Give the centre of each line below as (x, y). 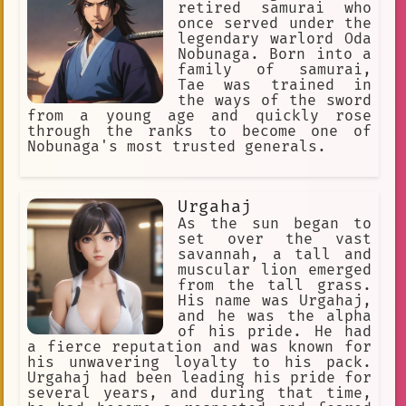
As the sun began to (275, 224)
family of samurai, (275, 70)
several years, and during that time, (199, 394)
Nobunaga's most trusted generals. (177, 147)
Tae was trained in (275, 86)
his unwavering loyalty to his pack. (199, 363)
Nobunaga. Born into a (275, 55)
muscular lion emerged (275, 271)
